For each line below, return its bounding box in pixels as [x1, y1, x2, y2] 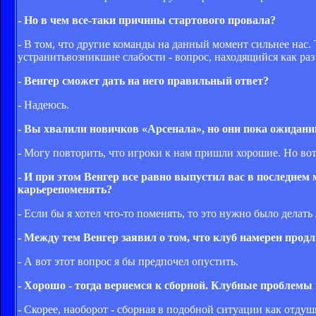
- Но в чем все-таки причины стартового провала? [18, 13, 276, 26]
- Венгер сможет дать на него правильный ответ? [18, 74, 269, 87]
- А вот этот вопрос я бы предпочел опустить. [18, 255, 238, 267]
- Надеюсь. [18, 98, 69, 111]
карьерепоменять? [18, 183, 112, 195]
